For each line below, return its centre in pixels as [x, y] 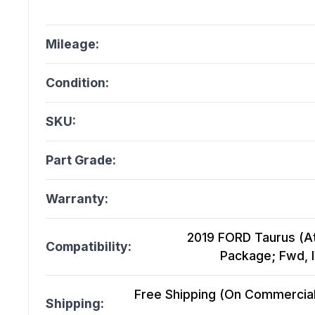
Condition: [77, 83]
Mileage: [72, 44]
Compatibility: [89, 247]
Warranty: [77, 199]
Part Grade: [81, 160]
